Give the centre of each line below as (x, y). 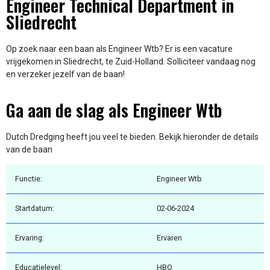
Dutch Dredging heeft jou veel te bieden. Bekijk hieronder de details (132, 137)
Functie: (29, 179)
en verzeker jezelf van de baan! (65, 74)
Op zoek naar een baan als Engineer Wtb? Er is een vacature (119, 49)
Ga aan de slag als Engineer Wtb (114, 110)
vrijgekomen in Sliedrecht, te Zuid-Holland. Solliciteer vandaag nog (131, 62)
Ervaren (169, 238)
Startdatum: (35, 209)
